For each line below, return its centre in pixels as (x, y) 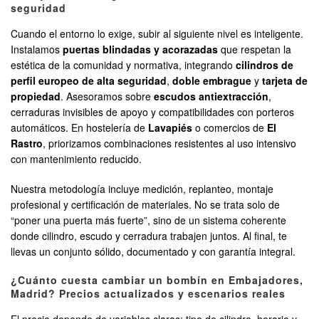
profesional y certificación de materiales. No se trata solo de (145, 205)
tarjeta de (285, 81)
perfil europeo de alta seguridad (89, 81)
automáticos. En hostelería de (79, 128)
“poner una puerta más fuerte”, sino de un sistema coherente (148, 220)
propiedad (36, 96)
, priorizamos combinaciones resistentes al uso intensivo (169, 143)
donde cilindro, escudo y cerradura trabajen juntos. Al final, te (149, 236)
